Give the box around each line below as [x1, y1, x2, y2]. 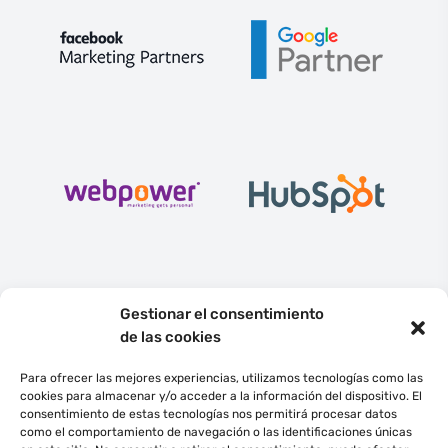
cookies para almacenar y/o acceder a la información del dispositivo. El [20, 389, 422, 403]
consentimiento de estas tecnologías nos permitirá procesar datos [20, 407, 397, 421]
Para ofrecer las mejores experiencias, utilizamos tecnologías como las [20, 371, 423, 385]
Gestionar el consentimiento [120, 305, 324, 323]
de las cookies [120, 328, 221, 346]
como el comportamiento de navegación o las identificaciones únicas [20, 425, 412, 439]
